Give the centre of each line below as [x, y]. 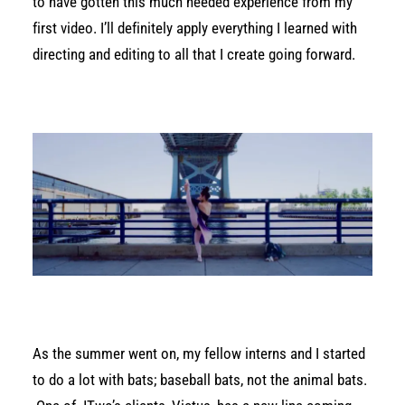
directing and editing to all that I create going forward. [194, 54]
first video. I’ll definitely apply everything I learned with [195, 28]
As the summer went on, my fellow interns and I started [199, 353]
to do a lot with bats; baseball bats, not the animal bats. [200, 380]
